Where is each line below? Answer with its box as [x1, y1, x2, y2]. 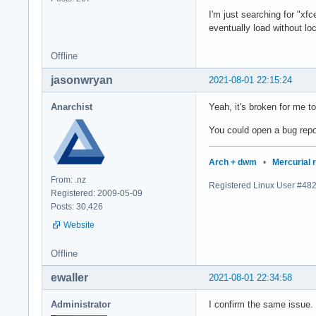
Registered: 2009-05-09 [51, 188, 142, 198]
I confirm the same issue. [209, 298, 313, 310]
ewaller [51, 271, 88, 284]
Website [63, 219, 95, 230]
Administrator [51, 298, 111, 310]
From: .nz [51, 174, 86, 185]
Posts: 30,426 [51, 201, 103, 212]
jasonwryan [51, 73, 113, 86]
